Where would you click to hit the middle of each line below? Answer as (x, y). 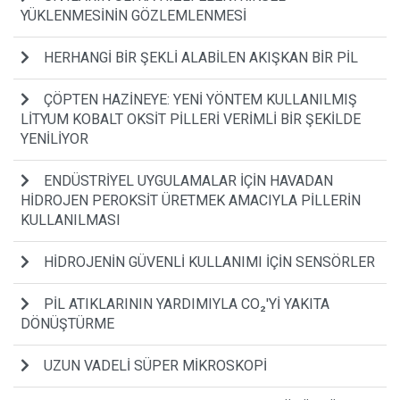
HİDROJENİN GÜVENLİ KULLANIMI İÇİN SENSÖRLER (209, 262)
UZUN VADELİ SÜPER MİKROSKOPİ (155, 365)
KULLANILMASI (71, 220)
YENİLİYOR (54, 138)
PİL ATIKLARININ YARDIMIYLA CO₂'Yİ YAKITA (187, 304)
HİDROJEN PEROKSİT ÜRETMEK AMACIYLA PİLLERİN (191, 200)
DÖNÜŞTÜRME (67, 323)
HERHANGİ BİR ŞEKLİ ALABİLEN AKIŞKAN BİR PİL (201, 57)
